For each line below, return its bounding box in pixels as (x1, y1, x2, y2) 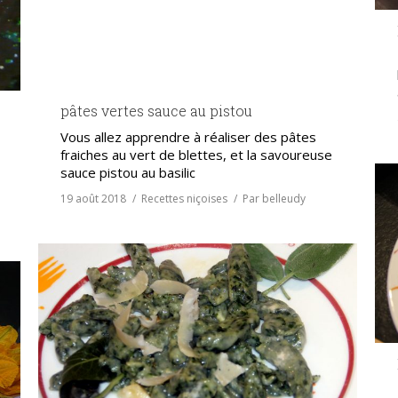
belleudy (262, 191, 306, 206)
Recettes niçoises (141, 191, 227, 206)
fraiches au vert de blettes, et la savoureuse (60, 146, 332, 163)
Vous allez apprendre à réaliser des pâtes (60, 128, 316, 146)
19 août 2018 (60, 191, 126, 206)
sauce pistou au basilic (60, 163, 195, 181)
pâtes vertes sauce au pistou (60, 101, 252, 120)
